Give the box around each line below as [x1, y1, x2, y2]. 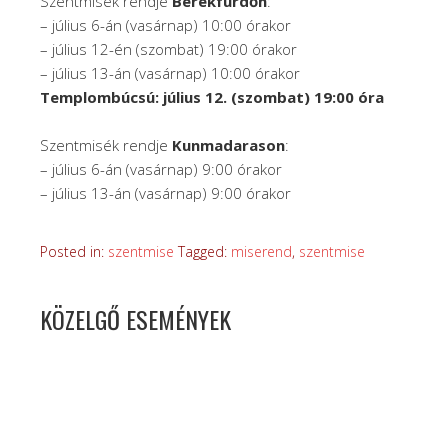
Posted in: [40, 241, 108, 261]
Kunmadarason [172, 134, 285, 155]
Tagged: [178, 241, 231, 261]
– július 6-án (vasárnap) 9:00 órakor [40, 158, 282, 179]
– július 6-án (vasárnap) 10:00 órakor [40, 14, 291, 35]
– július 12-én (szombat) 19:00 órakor [40, 38, 297, 59]
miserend [231, 241, 292, 261]
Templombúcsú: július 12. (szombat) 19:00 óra [40, 86, 384, 107]
